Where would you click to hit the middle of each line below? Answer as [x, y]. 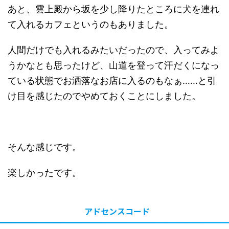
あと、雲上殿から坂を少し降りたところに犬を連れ [113, 9]
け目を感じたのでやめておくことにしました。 [104, 96]
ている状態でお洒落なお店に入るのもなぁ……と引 [112, 81]
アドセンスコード [117, 211]
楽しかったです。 [44, 173]
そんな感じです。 [44, 147]
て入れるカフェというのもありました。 [90, 24]
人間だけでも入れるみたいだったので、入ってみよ [113, 50]
